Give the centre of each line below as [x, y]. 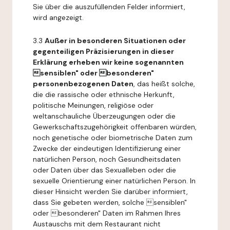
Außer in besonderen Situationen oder [115, 41]
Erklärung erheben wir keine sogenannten [108, 62]
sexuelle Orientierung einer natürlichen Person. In [114, 181]
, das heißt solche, [164, 84]
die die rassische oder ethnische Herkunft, [104, 94]
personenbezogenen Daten [83, 84]
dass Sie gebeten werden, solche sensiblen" [110, 202]
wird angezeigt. [58, 17]
